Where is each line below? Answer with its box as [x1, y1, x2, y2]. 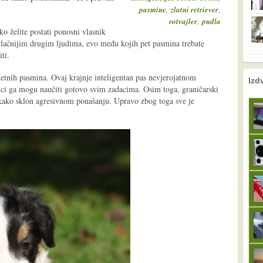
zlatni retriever [171, 4, 218, 15]
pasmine [139, 4, 166, 15]
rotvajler [169, 16, 197, 26]
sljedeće [223, 72, 250, 80]
